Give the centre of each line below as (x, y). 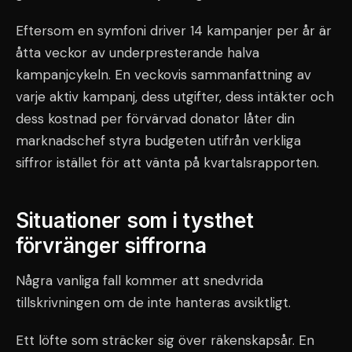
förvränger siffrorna (111, 246)
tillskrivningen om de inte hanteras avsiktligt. (153, 302)
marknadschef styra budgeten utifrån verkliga (158, 141)
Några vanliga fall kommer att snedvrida (139, 280)
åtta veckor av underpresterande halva (137, 53)
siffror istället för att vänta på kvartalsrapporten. (167, 163)
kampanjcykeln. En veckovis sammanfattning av (163, 75)
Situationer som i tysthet (135, 220)
